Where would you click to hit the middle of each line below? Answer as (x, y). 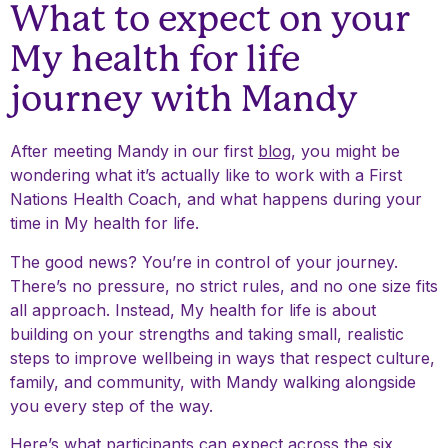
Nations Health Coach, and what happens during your (216, 199)
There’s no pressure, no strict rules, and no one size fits (224, 285)
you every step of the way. (111, 405)
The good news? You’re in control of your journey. (204, 261)
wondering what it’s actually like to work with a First (206, 175)
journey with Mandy (184, 99)
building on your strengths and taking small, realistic (207, 333)
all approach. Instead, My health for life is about (193, 309)
